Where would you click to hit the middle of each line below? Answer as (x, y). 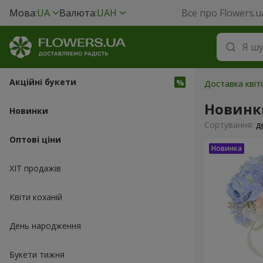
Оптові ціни (35, 139)
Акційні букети (43, 82)
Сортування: (230, 125)
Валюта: (78, 13)
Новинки (29, 111)
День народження (45, 226)
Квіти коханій (36, 197)
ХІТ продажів (35, 168)
